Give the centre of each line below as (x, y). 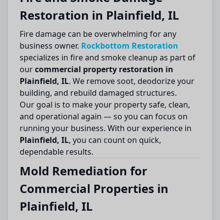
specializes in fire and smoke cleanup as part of (108, 57)
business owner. (50, 46)
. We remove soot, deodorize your (132, 81)
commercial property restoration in (104, 69)
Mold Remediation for (83, 171)
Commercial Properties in (94, 188)
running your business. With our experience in (106, 128)
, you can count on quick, (115, 140)
